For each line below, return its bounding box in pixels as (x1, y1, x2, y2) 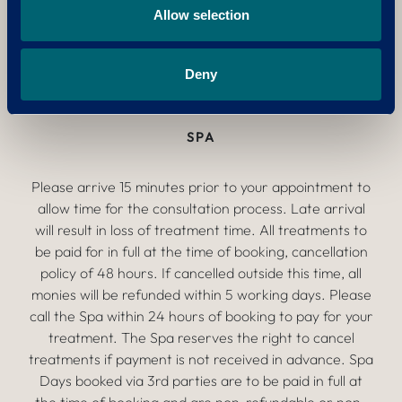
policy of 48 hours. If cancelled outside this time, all (40, 264, 362, 282)
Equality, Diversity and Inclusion (149, 56, 350, 74)
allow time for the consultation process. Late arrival (37, 199, 365, 217)
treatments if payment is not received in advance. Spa (29, 350, 373, 368)
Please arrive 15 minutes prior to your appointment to (31, 178, 371, 196)
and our (114, 77, 168, 95)
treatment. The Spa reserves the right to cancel (48, 328, 354, 346)
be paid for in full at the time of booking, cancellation (34, 242, 368, 260)
